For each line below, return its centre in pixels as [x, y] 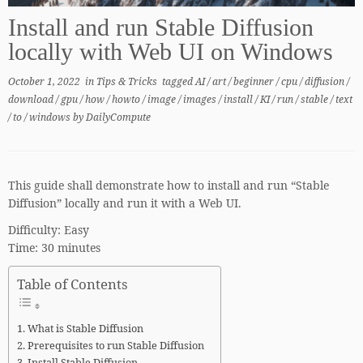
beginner [255, 81]
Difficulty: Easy [49, 229]
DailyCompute [118, 117]
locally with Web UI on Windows [171, 51]
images [201, 99]
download [32, 99]
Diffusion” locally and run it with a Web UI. [125, 203]
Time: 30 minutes [54, 247]
